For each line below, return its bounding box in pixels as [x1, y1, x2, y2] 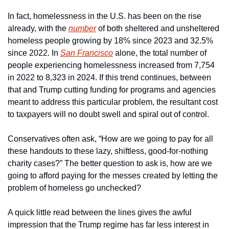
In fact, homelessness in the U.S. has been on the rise [8, 11, 201, 20]
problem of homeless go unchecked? [8, 183, 141, 192]
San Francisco [60, 48, 113, 57]
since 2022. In [8, 48, 60, 57]
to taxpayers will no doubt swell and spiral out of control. [8, 109, 209, 119]
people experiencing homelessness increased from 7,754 [8, 60, 215, 70]
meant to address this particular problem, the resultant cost [8, 97, 218, 106]
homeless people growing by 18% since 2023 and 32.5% [8, 36, 213, 45]
